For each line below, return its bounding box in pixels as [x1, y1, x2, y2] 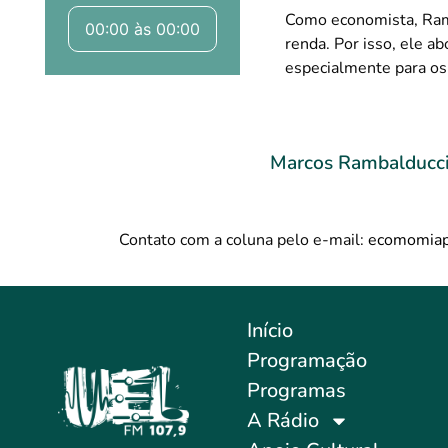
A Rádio [246, 407, 319, 435]
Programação [246, 347, 367, 375]
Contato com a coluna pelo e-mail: [119, 228, 368, 251]
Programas [246, 377, 346, 405]
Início [246, 317, 293, 345]
